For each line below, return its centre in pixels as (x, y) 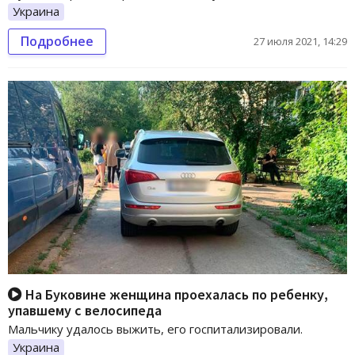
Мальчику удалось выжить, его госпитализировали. (155, 329)
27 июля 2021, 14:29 (300, 41)
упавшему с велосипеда (85, 311)
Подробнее (57, 41)
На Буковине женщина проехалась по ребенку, (175, 295)
